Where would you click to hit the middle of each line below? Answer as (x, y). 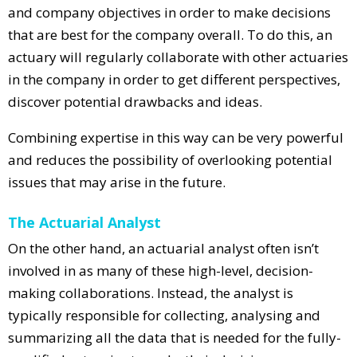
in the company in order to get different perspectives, (174, 79)
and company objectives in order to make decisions (169, 12)
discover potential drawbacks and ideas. (135, 101)
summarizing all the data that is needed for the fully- (175, 337)
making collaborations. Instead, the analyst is (151, 292)
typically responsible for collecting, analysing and (164, 315)
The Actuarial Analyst (84, 222)
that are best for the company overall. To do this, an (170, 34)
